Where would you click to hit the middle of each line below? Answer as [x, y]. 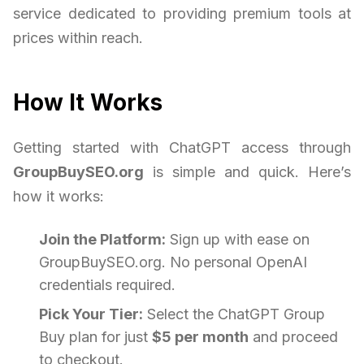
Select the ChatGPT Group [234, 314]
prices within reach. [78, 38]
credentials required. [107, 285]
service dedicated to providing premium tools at [182, 14]
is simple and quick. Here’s [247, 172]
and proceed [293, 337]
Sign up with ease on [238, 240]
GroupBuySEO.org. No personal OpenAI [173, 262]
